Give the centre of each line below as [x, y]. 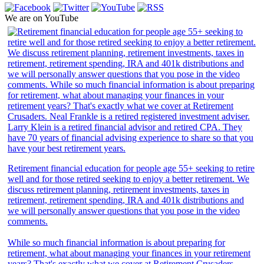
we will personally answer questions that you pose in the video [124, 210]
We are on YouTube [42, 18]
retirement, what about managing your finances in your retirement [129, 253]
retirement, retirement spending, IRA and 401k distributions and [126, 200]
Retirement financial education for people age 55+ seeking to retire [131, 168]
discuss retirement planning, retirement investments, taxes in [118, 189]
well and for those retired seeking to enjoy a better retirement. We [128, 179]
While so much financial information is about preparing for [116, 242]
